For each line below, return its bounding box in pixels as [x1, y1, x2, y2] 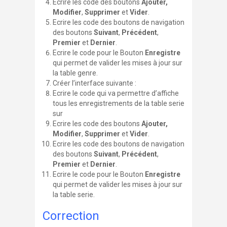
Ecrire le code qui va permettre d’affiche [53, 89, 179, 97]
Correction [43, 208, 99, 223]
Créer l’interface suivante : [53, 79, 136, 87]
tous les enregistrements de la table [53, 99, 169, 107]
